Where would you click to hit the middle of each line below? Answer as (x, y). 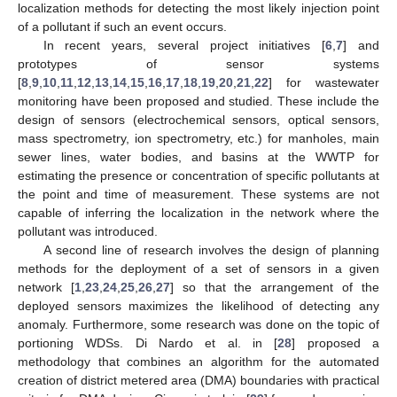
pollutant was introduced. (88, 231)
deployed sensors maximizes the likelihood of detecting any (198, 305)
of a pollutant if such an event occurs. (122, 26)
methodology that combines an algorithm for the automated (198, 361)
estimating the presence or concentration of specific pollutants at (198, 175)
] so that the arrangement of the (275, 287)
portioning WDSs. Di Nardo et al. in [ (148, 343)
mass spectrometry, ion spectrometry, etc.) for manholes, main (198, 138)
